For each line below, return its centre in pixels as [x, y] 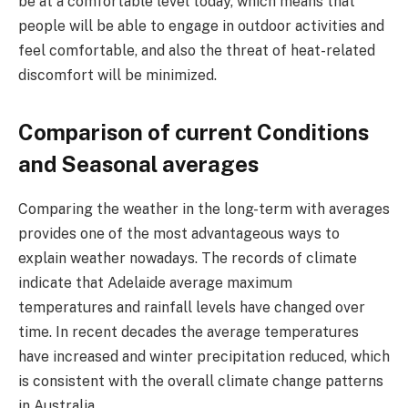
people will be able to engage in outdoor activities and [201, 25]
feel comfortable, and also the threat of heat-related [197, 50]
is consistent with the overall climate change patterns [201, 381]
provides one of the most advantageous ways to [179, 234]
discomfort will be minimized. [117, 75]
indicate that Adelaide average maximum [155, 283]
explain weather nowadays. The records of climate [188, 258]
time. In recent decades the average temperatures [189, 332]
